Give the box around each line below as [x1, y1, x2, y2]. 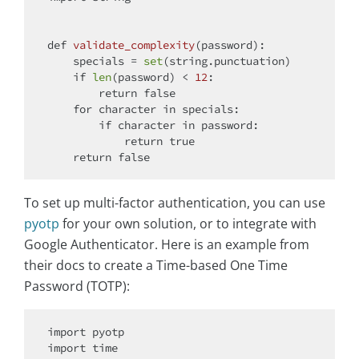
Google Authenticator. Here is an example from [24, 236, 309, 254]
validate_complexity [73, 38, 195, 53]
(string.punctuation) [163, 54, 291, 69]
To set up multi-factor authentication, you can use [24, 194, 325, 212]
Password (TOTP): [24, 277, 130, 296]
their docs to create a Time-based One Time [24, 256, 288, 275]
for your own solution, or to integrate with [59, 215, 317, 233]
